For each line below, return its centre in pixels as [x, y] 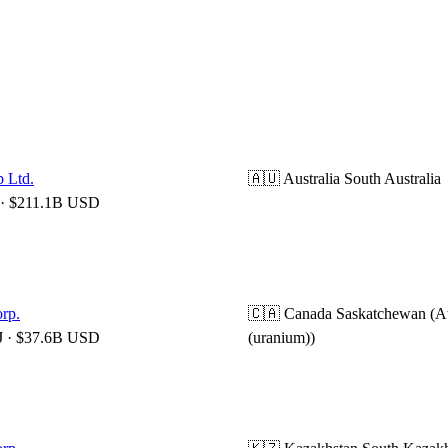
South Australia [392, 178]
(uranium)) [281, 337]
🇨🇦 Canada [290, 313]
